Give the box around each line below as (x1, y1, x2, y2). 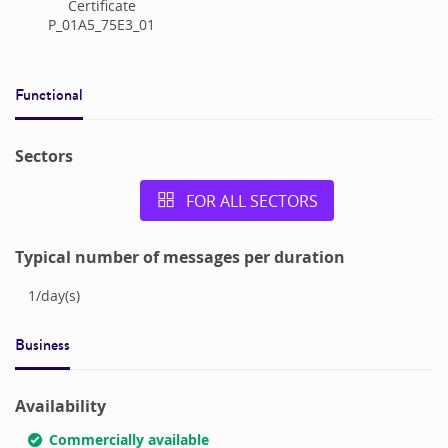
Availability (15, 395, 106, 418)
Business (15, 333, 70, 357)
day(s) (40, 285, 80, 305)
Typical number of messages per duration (15, 245, 345, 268)
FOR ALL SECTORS (185, 189, 318, 212)
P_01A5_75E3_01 (48, 14, 156, 34)
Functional (15, 83, 83, 107)
